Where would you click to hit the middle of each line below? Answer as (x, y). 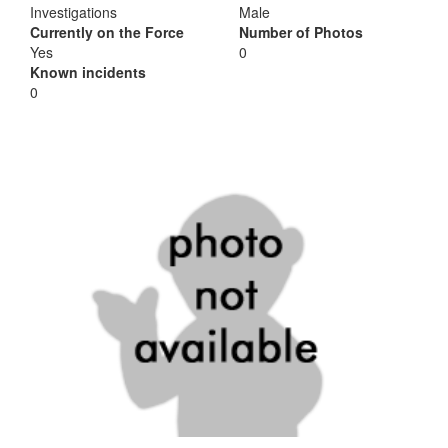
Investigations (73, 12)
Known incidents (88, 72)
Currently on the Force (107, 32)
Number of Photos (301, 32)
